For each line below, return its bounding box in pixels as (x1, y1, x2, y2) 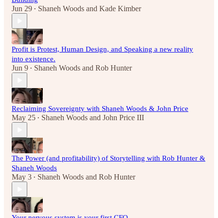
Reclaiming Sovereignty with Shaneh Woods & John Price (12, 105, 188, 113)
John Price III (103, 113, 144, 122)
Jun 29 (12, 4, 32, 13)
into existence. (12, 55, 55, 63)
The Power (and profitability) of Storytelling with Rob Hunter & (12, 154, 205, 163)
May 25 (12, 113, 36, 122)
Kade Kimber (99, 4, 141, 13)
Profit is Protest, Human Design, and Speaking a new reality (12, 45, 193, 54)
